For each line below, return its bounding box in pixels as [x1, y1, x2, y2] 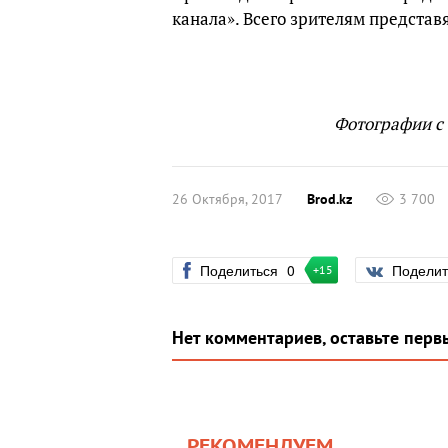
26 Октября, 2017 [172, 190, 283, 208]
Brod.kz [307, 190, 352, 208]
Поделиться [200, 259, 282, 280]
